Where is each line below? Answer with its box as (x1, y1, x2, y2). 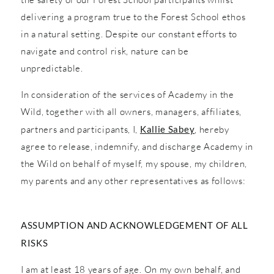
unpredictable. (20, 62, 83, 74)
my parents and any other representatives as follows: (20, 174, 246, 187)
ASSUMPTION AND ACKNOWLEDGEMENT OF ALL (20, 219, 248, 231)
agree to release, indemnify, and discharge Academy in (20, 140, 253, 152)
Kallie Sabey (139, 123, 195, 135)
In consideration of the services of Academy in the (20, 88, 234, 100)
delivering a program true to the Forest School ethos (20, 10, 246, 23)
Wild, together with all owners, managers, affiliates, (20, 105, 242, 117)
